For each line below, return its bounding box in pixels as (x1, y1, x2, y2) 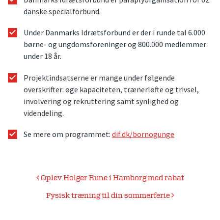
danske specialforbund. (24, 6, 101, 17)
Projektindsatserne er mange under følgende (24, 72, 175, 82)
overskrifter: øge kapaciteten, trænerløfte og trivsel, (24, 84, 199, 94)
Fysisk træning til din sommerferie (46, 191, 171, 200)
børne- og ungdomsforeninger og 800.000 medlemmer (24, 39, 206, 50)
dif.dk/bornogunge (112, 129, 174, 139)
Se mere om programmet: (24, 129, 112, 139)
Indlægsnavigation (7, 172, 111, 187)
